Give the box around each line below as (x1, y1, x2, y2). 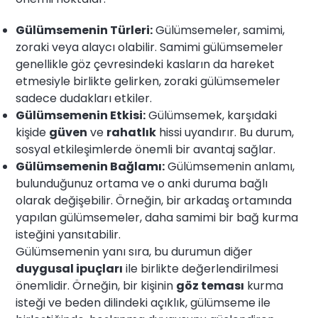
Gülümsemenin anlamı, (165, 158, 295, 175)
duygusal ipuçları (16, 261, 124, 278)
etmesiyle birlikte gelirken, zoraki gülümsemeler (16, 73, 281, 90)
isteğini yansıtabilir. (16, 226, 121, 243)
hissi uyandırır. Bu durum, (156, 124, 295, 141)
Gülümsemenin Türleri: (16, 22, 153, 39)
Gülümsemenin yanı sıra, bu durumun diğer (16, 243, 253, 261)
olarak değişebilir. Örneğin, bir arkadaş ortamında (16, 192, 292, 209)
